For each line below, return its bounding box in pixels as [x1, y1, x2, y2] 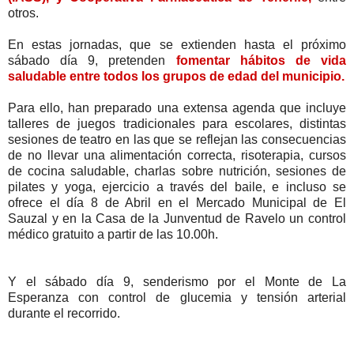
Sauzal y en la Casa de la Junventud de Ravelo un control [8, 211, 346, 225]
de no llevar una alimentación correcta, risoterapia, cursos [8, 148, 346, 162]
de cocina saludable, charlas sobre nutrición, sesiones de [8, 164, 346, 178]
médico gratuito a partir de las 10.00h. [8, 227, 218, 241]
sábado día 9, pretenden [8, 53, 176, 67]
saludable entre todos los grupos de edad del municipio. [8, 69, 345, 83]
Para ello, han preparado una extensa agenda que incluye [8, 100, 346, 115]
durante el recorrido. [8, 306, 120, 320]
